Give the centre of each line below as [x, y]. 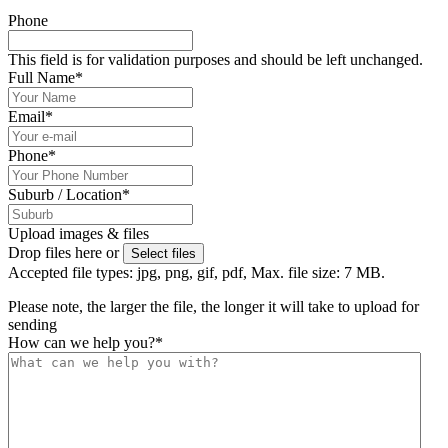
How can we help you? [81, 342]
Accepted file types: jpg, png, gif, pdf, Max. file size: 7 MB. [196, 272]
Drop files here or [65, 252]
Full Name [41, 77]
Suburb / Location [65, 194]
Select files [163, 253]
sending [32, 324]
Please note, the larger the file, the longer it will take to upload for [213, 306]
